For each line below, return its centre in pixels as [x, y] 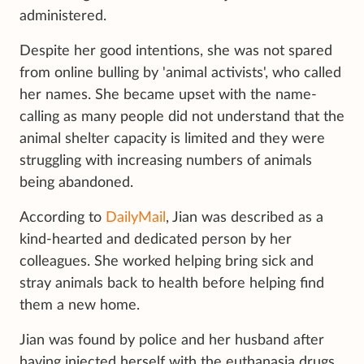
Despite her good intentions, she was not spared [176, 52]
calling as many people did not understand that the [182, 117]
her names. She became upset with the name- [168, 95]
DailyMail [136, 218]
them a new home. [82, 306]
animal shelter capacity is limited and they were [172, 139]
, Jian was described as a [245, 218]
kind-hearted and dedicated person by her [156, 240]
